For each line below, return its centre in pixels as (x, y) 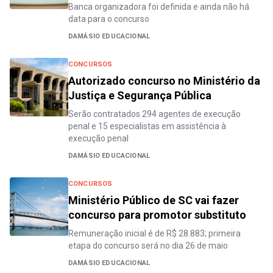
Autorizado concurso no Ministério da (164, 80)
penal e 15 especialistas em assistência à (147, 126)
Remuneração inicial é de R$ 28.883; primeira (154, 233)
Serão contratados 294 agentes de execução (154, 114)
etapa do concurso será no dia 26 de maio (148, 245)
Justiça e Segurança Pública (140, 95)
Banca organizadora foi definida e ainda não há (159, 6)
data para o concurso (109, 19)
